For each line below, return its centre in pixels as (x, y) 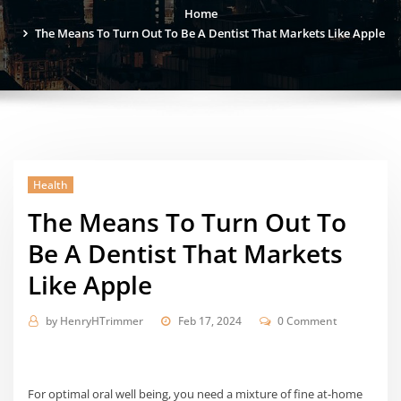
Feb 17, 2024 (209, 321)
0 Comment (308, 321)
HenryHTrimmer (101, 321)
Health (50, 184)
